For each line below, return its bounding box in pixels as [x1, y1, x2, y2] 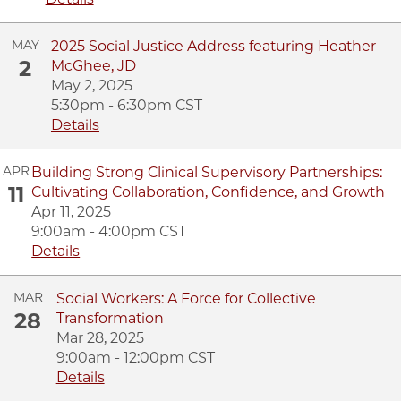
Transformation [55, 309, 164, 327]
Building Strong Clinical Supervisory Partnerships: [31, 163, 383, 181]
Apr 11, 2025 [31, 202, 112, 220]
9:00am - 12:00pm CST [55, 348, 215, 366]
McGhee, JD [50, 56, 136, 74]
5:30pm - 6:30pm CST [50, 96, 202, 114]
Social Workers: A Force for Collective [55, 289, 316, 307]
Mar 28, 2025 [55, 328, 144, 346]
